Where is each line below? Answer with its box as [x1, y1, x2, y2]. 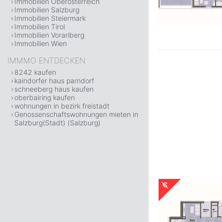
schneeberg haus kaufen [14, 85, 94, 93]
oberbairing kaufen [14, 93, 75, 102]
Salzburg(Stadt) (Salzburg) [14, 118, 101, 127]
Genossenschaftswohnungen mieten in [14, 110, 138, 118]
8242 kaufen [14, 68, 56, 76]
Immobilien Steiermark [14, 14, 86, 22]
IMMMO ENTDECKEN [7, 55, 85, 65]
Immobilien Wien [14, 39, 67, 48]
